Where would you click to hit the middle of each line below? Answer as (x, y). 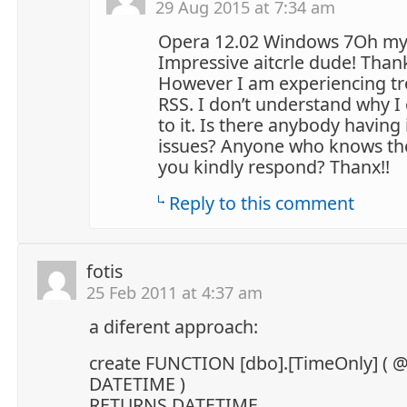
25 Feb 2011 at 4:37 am (174, 292)
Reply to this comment (262, 203)
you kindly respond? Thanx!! (274, 166)
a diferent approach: (174, 326)
